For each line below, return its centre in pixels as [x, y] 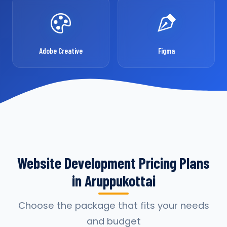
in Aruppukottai [113, 180]
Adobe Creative [61, 51]
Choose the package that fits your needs [113, 205]
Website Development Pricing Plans [113, 163]
